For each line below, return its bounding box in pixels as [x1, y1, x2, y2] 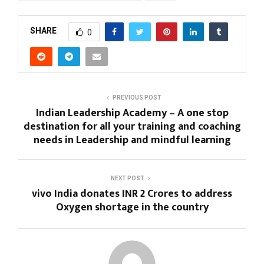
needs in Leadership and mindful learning [33, 131, 231, 149]
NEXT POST [110, 174, 144, 181]
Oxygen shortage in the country [55, 198, 209, 216]
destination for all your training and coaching [23, 117, 241, 136]
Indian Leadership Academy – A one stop [35, 104, 229, 122]
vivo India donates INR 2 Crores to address [32, 184, 232, 203]
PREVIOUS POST [112, 94, 161, 101]
